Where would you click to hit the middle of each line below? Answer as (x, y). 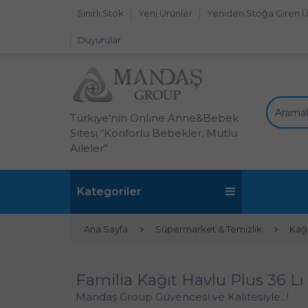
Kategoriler (109, 191)
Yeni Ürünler (165, 13)
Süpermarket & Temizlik (209, 229)
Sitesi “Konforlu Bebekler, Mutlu (154, 133)
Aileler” (89, 148)
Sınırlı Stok (100, 13)
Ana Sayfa (106, 229)
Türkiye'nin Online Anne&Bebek (154, 118)
